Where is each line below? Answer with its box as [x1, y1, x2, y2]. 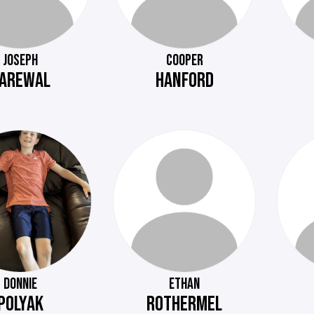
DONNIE [3, 275, 37, 294]
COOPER [165, 50, 203, 70]
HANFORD [155, 67, 214, 93]
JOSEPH [2, 50, 38, 70]
